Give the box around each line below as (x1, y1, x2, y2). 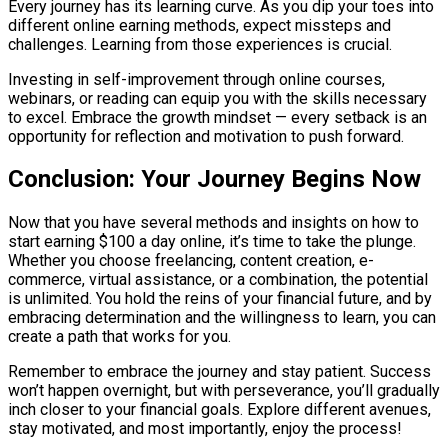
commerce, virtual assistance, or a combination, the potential (8, 270, 428, 290)
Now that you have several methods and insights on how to (8, 213, 419, 233)
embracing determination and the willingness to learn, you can (8, 308, 436, 328)
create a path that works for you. (8, 327, 231, 347)
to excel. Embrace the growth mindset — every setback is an (8, 107, 427, 127)
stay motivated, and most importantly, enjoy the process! (8, 419, 402, 439)
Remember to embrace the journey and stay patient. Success (8, 362, 431, 382)
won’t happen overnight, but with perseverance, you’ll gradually (8, 381, 440, 401)
